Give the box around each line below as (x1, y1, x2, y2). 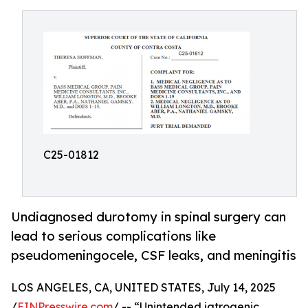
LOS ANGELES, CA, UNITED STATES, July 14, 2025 (11, 280, 276, 295)
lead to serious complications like (11, 228, 216, 244)
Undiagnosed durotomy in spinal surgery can (11, 209, 286, 225)
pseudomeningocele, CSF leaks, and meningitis (11, 247, 296, 263)
